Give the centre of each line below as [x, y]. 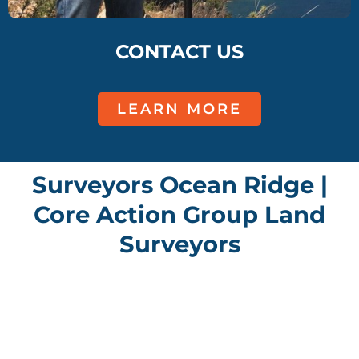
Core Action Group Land [179, 215]
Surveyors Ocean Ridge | [179, 185]
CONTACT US [179, 52]
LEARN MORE [179, 109]
